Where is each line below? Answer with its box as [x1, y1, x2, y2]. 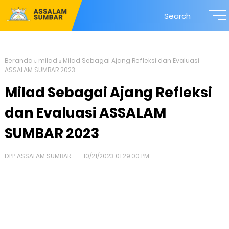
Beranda [4, 56, 33, 65]
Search [164, 11, 191, 21]
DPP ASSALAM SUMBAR [4, 152, 71, 161]
